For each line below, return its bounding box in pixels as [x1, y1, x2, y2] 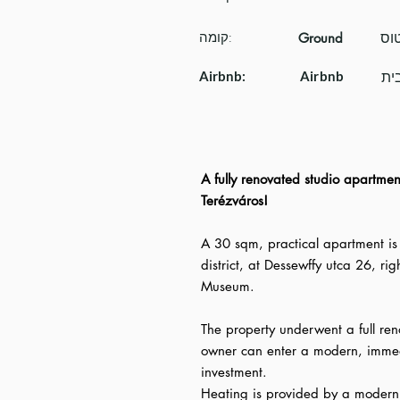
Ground [298, 29, 343, 46]
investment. [201, 363, 267, 380]
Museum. [201, 278, 254, 295]
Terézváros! [201, 192, 268, 209]
